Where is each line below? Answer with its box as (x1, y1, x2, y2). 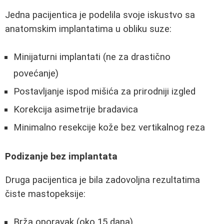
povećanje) (13, 68, 58, 79)
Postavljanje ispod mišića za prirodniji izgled (13, 86, 195, 97)
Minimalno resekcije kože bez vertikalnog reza (13, 122, 205, 133)
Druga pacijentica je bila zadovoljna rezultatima (5, 174, 200, 185)
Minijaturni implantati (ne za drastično (13, 51, 170, 63)
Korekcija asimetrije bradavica (13, 104, 138, 115)
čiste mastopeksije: (5, 188, 85, 199)
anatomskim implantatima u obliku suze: (5, 23, 171, 34)
